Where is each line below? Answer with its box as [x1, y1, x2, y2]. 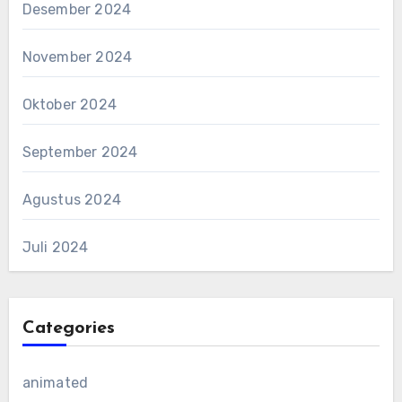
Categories [22, 319, 115, 337]
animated [22, 373, 89, 391]
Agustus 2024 [22, 190, 121, 208]
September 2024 [22, 143, 138, 161]
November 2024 [22, 48, 133, 66]
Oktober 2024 [22, 95, 117, 113]
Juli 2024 [22, 238, 89, 256]
